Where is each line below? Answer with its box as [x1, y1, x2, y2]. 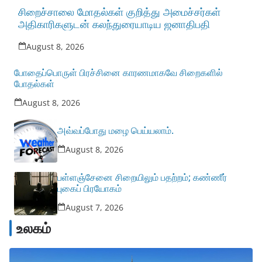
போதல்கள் [14, 77, 54, 90]
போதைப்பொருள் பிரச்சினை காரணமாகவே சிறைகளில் [14, 65, 223, 79]
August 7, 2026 [65, 202, 123, 213]
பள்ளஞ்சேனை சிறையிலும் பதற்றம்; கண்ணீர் [57, 171, 227, 184]
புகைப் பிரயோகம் [57, 182, 122, 195]
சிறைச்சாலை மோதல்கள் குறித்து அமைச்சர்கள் [18, 4, 220, 19]
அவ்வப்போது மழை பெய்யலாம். [57, 123, 174, 137]
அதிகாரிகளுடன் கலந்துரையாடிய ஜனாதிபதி [18, 16, 210, 31]
